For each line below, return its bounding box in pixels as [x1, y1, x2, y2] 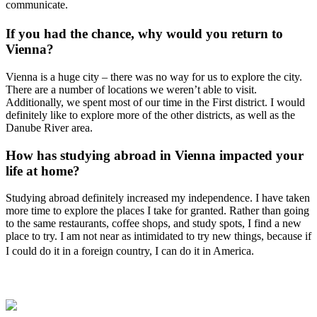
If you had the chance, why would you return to [6, 26, 283, 42]
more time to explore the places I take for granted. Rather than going [6, 204, 309, 217]
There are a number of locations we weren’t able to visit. [6, 83, 257, 96]
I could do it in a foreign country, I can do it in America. [6, 245, 254, 258]
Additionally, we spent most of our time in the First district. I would [6, 96, 305, 109]
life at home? [6, 163, 80, 178]
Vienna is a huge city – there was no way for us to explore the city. [6, 71, 302, 83]
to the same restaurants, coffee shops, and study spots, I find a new [6, 217, 301, 230]
